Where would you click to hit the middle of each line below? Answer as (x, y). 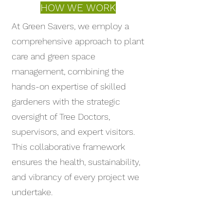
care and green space (54, 56)
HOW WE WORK (78, 8)
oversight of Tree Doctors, (61, 117)
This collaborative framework (68, 147)
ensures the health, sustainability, (76, 162)
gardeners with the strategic (66, 101)
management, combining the (68, 71)
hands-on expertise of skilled (69, 86)
